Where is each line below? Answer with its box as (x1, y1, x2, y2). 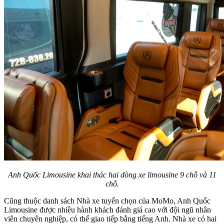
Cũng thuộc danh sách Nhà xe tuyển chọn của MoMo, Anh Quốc (4, 196, 210, 205)
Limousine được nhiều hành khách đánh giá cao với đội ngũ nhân (4, 205, 211, 214)
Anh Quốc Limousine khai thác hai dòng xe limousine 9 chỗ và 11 (7, 170, 216, 179)
